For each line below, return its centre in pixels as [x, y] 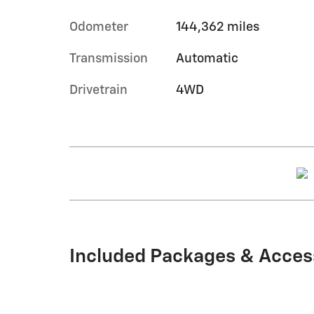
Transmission [109, 59]
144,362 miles [217, 27]
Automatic [207, 59]
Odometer [99, 27]
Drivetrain [98, 90]
